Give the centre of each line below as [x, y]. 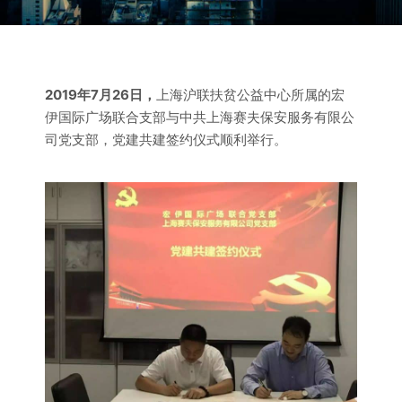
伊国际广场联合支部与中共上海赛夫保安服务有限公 [200, 117]
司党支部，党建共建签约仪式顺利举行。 [166, 140]
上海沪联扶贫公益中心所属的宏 [250, 95]
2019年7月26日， [100, 95]
